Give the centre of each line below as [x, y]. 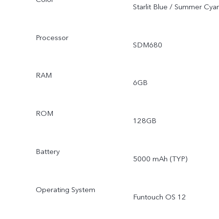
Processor [52, 37]
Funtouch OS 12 [159, 197]
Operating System [65, 189]
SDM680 [147, 45]
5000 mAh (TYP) [160, 159]
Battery [47, 152]
